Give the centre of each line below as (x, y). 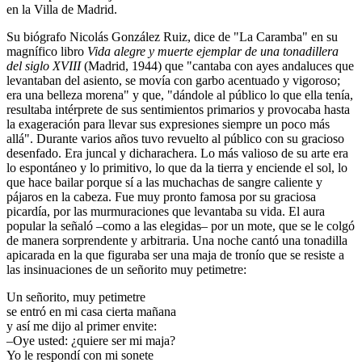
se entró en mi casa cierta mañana (91, 312)
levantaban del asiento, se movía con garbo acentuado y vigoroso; (173, 81)
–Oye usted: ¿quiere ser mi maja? (91, 341)
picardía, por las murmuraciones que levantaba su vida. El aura (166, 212)
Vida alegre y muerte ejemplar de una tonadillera (213, 52)
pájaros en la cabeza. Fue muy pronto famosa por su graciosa (161, 197)
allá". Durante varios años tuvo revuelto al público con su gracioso (175, 139)
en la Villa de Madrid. (62, 10)
